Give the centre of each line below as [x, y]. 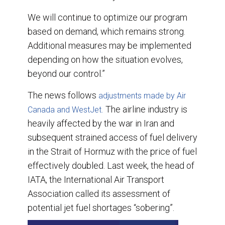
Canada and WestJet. [67, 109]
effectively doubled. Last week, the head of [111, 165]
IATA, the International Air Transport [96, 179]
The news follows [63, 95]
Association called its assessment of [99, 193]
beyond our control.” [66, 73]
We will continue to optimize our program [107, 17]
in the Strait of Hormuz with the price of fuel [112, 151]
